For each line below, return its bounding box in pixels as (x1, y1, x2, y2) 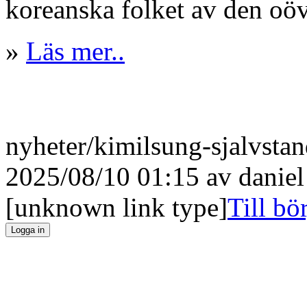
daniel (238, 161, 304, 191)
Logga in (11, 224, 45, 235)
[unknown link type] (5, 192, 228, 222)
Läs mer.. (26, 36, 125, 66)
